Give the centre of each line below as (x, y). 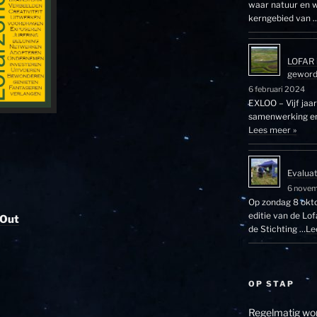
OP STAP (271, 284)
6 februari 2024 (276, 89)
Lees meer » (272, 130)
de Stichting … (277, 229)
